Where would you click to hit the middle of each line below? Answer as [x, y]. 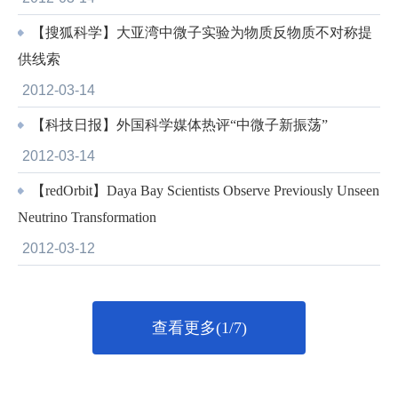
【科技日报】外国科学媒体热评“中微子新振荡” [178, 125]
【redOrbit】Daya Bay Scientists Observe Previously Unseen [203, 191]
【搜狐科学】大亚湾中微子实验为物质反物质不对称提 [200, 32]
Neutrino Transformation [87, 217]
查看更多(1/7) [199, 328]
